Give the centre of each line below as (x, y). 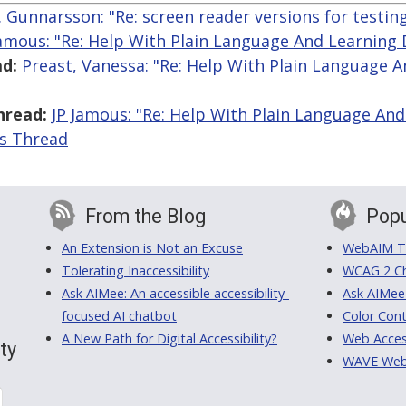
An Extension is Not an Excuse (152, 248)
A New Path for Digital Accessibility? (169, 339)
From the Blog (145, 217)
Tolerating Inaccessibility (135, 271)
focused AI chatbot (119, 316)
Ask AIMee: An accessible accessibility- (175, 294)
